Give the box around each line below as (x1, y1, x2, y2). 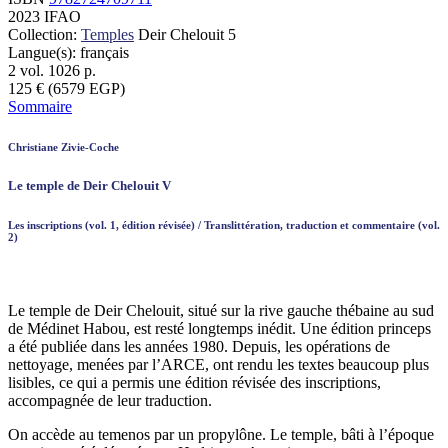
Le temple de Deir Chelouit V (8, 177, 171, 193)
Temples (81, 25, 134, 43)
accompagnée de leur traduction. (8, 391, 212, 409)
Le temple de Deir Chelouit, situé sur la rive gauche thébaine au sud (8, 301, 434, 319)
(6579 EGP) (48, 79, 125, 97)
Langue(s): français (8, 43, 129, 61)
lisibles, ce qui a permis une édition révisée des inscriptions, (8, 373, 381, 391)
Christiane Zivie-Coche (8, 140, 119, 153)
